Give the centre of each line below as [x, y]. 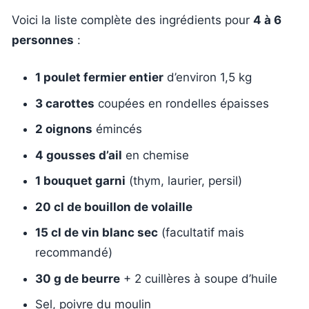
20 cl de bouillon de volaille [114, 207]
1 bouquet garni [80, 181]
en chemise [156, 155]
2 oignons [64, 129]
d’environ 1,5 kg [208, 77]
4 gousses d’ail [79, 155]
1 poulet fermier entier [99, 77]
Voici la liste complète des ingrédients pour [132, 20]
